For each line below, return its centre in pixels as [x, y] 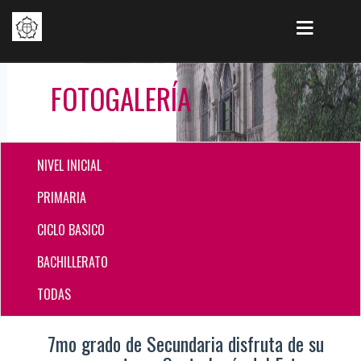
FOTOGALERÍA [120, 98]
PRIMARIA [61, 197]
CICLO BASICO [71, 229]
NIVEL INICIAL [69, 165]
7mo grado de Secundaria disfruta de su [186, 343]
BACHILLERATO [72, 261]
